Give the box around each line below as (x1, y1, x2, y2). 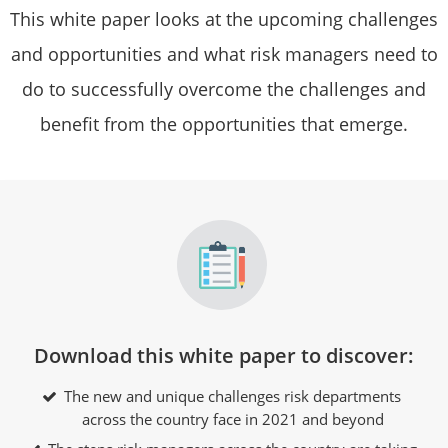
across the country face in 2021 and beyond (82, 409, 384, 429)
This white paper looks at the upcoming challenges (10, 7, 438, 31)
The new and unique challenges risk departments (64, 386, 401, 406)
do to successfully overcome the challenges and (22, 77, 426, 101)
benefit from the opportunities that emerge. (40, 112, 408, 136)
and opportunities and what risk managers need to (10, 42, 438, 66)
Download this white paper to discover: (34, 342, 414, 369)
